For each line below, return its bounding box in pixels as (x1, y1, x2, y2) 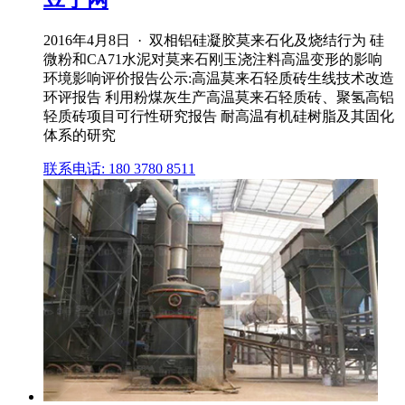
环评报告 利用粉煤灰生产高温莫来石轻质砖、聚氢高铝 (43, 89, 394, 106)
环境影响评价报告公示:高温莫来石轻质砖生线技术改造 (43, 71, 394, 87)
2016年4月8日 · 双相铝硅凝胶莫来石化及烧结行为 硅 (43, 33, 384, 49)
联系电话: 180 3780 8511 (43, 161, 195, 177)
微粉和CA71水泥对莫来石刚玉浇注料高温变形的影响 (43, 52, 382, 68)
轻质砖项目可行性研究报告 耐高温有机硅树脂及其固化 (43, 108, 394, 125)
